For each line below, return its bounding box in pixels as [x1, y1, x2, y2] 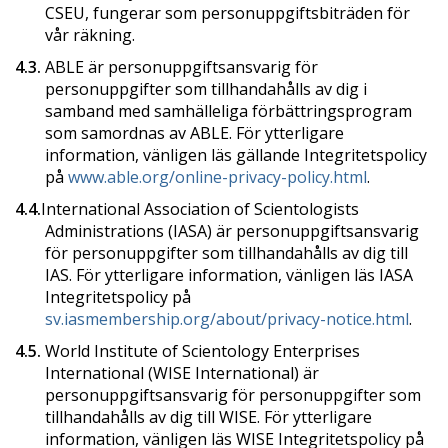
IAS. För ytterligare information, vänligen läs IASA [45, 263, 413, 286]
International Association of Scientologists [41, 197, 359, 220]
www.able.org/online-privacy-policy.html [68, 165, 367, 188]
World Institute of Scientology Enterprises [41, 339, 360, 362]
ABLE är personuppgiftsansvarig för [41, 55, 318, 78]
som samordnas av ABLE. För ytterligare [45, 121, 344, 144]
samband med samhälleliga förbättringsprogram [45, 99, 412, 122]
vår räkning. [45, 23, 135, 46]
